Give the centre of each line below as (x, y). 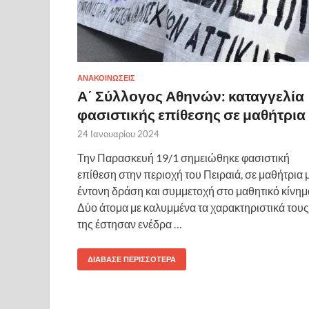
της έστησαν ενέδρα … (130, 223)
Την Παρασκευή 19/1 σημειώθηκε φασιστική (183, 157)
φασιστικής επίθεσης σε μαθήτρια (191, 114)
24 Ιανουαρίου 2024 (118, 133)
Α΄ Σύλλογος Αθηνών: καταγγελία (191, 95)
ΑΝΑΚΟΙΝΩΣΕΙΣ (106, 78)
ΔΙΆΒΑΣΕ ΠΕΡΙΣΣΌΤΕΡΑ (132, 259)
